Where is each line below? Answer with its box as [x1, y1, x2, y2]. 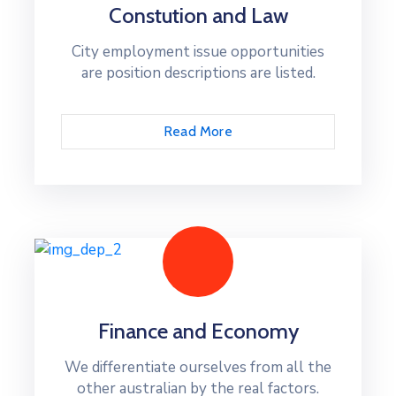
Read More [164, 123, 232, 140]
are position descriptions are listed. [80, 63, 316, 83]
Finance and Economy [97, 317, 299, 344]
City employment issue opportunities [72, 42, 324, 62]
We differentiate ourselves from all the [65, 356, 331, 377]
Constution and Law [108, 3, 288, 28]
